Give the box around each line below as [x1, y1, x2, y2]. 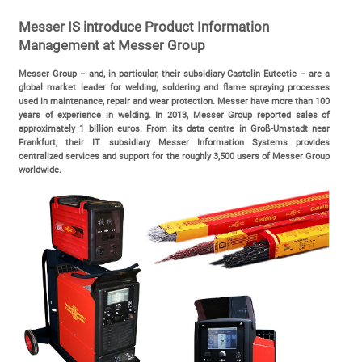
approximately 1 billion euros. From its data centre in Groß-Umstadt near [18, 123, 330, 134]
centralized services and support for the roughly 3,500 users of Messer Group [18, 150, 330, 162]
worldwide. [18, 164, 61, 175]
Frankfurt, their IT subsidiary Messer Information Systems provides [18, 137, 330, 148]
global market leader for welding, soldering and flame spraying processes [18, 82, 330, 93]
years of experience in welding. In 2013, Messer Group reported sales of [18, 109, 330, 120]
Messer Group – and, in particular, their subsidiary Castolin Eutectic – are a [18, 68, 330, 79]
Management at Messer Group [18, 36, 205, 53]
